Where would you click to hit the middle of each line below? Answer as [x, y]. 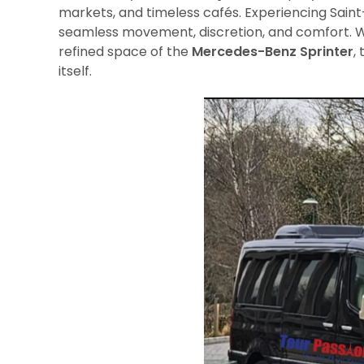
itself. [75, 71]
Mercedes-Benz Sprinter [273, 52]
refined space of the [125, 52]
